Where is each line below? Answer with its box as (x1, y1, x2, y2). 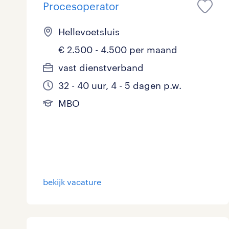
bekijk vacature (43, 177, 101, 187)
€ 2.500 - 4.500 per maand (58, 44, 177, 55)
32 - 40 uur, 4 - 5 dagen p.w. (58, 80, 181, 91)
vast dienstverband (58, 62, 144, 73)
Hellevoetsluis (58, 26, 120, 37)
